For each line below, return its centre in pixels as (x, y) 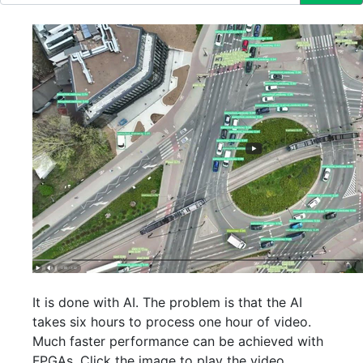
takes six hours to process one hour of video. (172, 322)
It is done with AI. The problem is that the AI (167, 302)
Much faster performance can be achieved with (178, 341)
